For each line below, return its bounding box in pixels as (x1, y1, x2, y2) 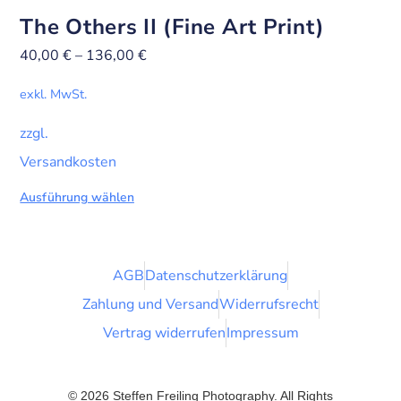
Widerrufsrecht (218, 294, 319, 315)
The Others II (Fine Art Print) (20, 13, 325, 42)
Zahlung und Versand (81, 294, 218, 315)
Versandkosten (20, 151, 117, 172)
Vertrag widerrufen (102, 323, 226, 344)
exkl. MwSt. (20, 85, 88, 104)
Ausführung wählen (20, 188, 134, 206)
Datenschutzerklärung (145, 266, 287, 286)
